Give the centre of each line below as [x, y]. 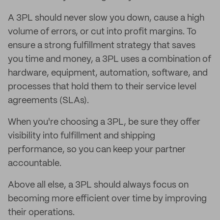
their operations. [41, 213]
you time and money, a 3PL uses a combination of [110, 59]
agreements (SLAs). [48, 101]
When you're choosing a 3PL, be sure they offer [104, 122]
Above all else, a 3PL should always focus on [98, 185]
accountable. [35, 164]
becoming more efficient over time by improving [107, 199]
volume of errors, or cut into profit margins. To [102, 32]
